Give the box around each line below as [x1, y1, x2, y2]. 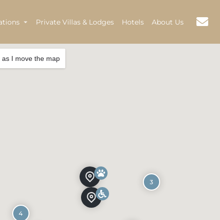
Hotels [122, 17, 144, 27]
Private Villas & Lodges [36, 17, 114, 27]
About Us [152, 17, 184, 27]
